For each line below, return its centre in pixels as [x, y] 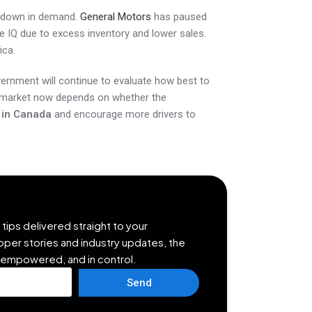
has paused [179, 17]
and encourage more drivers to [123, 115]
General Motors [115, 17]
